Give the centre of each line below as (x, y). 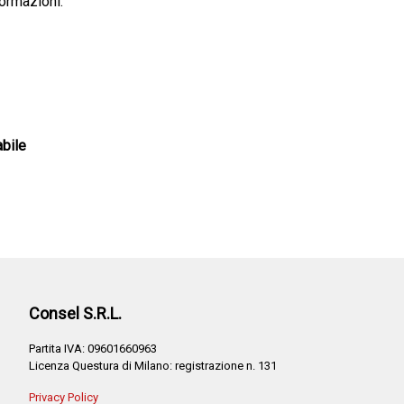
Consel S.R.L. (75, 313)
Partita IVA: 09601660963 (93, 349)
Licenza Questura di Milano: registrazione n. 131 (153, 366)
